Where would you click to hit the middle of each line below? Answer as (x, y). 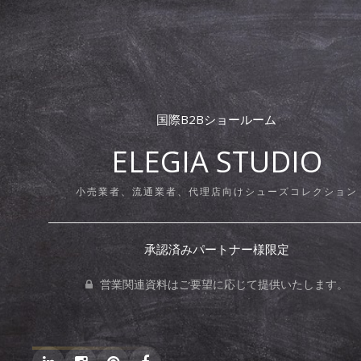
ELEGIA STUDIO (216, 161)
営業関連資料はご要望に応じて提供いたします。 (222, 284)
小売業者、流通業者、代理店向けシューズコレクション (216, 191)
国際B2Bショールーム (217, 119)
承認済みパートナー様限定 (216, 249)
